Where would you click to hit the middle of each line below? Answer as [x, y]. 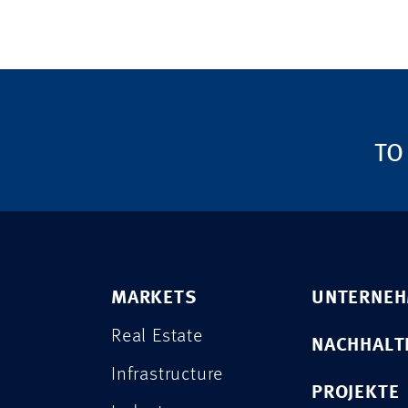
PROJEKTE [356, 393]
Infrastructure [168, 374]
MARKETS [154, 298]
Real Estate [157, 336]
